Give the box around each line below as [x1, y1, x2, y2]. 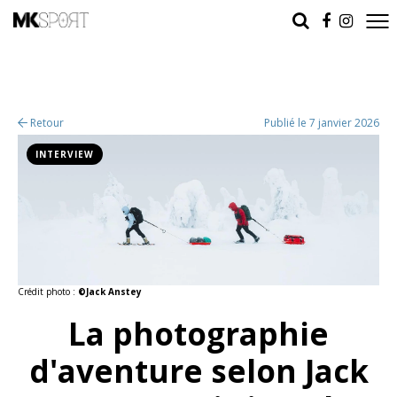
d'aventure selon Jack [28, 350, 369, 392]
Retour [27, 115, 64, 130]
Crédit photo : [18, 285, 78, 298]
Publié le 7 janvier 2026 [264, 115, 379, 130]
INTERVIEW [35, 148, 94, 160]
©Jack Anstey [78, 285, 142, 298]
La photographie [68, 313, 329, 354]
